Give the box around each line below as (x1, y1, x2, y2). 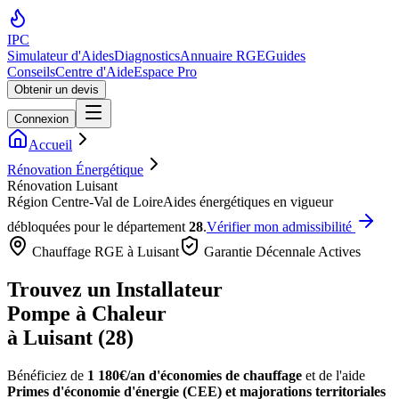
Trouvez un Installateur (7, 277, 223, 301)
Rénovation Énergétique (7, 162, 143, 177)
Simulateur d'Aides (7, 48, 114, 63)
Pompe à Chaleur (7, 301, 167, 325)
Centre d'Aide (55, 64, 134, 79)
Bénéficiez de (7, 367, 87, 383)
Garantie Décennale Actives (200, 244, 361, 259)
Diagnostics (114, 48, 180, 63)
